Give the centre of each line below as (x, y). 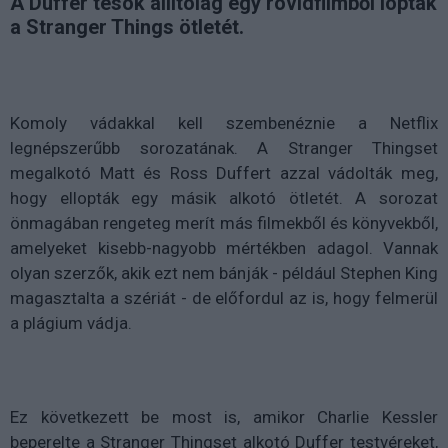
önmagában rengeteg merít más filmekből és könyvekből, (224, 223)
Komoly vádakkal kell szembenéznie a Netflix (224, 123)
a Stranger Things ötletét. (127, 27)
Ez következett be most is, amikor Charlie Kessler (224, 417)
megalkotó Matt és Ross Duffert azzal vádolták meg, (224, 173)
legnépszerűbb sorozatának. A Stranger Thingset (224, 148)
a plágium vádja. (71, 323)
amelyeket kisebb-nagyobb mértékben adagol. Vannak (224, 248)
